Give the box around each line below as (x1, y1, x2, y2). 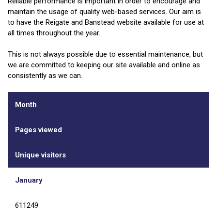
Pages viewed (15, 125, 62, 134)
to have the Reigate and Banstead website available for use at (8, 17, 204, 27)
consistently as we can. (8, 71, 82, 80)
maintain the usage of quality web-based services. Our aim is (8, 7, 201, 16)
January (15, 175, 43, 185)
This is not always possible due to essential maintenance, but (8, 50, 203, 59)
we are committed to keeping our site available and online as (8, 61, 200, 70)
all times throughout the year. (8, 28, 100, 37)
